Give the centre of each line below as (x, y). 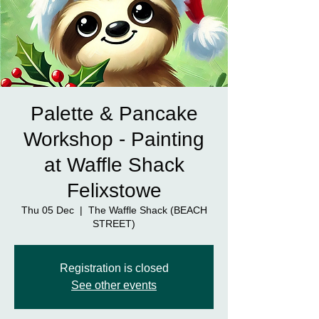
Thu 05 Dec (47, 210)
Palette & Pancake (114, 113)
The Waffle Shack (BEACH (147, 210)
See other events (114, 285)
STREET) (114, 223)
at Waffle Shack (114, 164)
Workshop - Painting (114, 139)
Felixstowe (114, 190)
